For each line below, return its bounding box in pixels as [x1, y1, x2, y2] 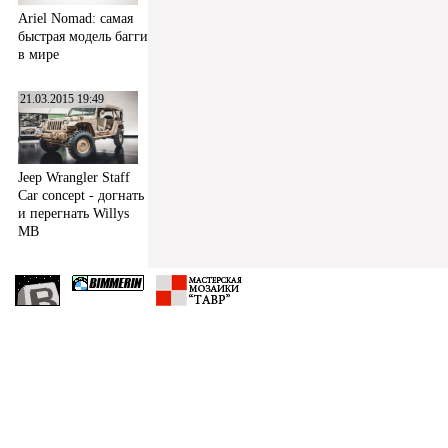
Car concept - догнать [18, 187, 144, 203]
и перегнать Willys [18, 205, 129, 221]
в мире [18, 46, 59, 62]
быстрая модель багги [18, 28, 148, 44]
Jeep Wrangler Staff [18, 169, 130, 185]
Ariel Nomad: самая [18, 10, 133, 26]
